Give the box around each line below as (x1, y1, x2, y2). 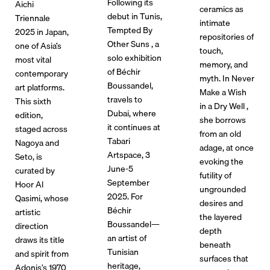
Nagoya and (14, 136, 59, 150)
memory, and (199, 57, 248, 72)
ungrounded (199, 182, 246, 196)
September (107, 175, 150, 190)
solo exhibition (107, 51, 162, 65)
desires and (199, 196, 243, 210)
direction (14, 219, 48, 233)
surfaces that (199, 251, 249, 266)
